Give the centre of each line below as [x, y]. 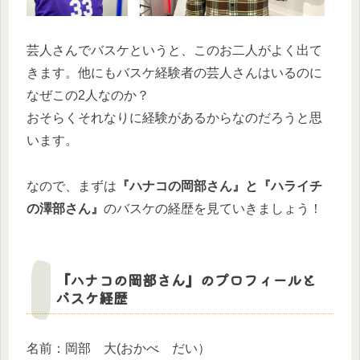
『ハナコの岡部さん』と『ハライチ [219, 186]
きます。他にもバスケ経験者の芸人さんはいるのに [174, 73]
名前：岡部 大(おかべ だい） [119, 349]
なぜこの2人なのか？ [88, 96]
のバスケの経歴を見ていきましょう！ [213, 208]
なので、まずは [72, 186]
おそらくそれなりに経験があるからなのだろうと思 [174, 118]
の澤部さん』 [65, 208]
